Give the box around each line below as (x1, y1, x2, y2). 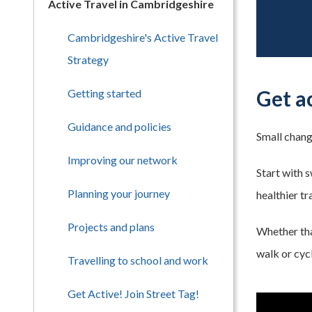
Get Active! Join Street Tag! (68, 287, 199, 300)
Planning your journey (68, 187, 170, 200)
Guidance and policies (68, 120, 171, 133)
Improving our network (68, 153, 178, 166)
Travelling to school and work (68, 253, 208, 267)
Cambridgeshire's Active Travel (68, 31, 218, 44)
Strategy (68, 53, 109, 66)
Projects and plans (68, 220, 155, 233)
